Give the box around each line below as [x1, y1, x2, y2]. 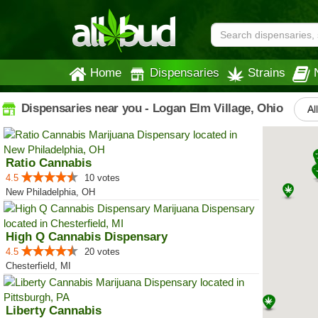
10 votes [84, 172, 120, 183]
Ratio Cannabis [6, 156, 92, 170]
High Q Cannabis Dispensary [6, 230, 168, 243]
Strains [248, 66, 285, 79]
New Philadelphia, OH [6, 187, 95, 197]
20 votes [84, 246, 120, 257]
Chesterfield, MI [6, 261, 71, 271]
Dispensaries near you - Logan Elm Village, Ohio [18, 101, 283, 115]
